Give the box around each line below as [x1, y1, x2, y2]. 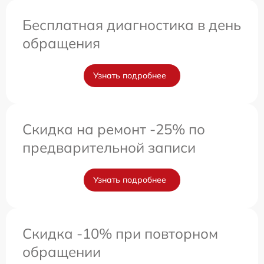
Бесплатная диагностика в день [22, 15, 241, 34]
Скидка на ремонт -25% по [22, 120, 205, 138]
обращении [22, 242, 101, 260]
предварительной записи [22, 138, 196, 156]
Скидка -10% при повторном [22, 224, 218, 242]
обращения [22, 34, 100, 52]
